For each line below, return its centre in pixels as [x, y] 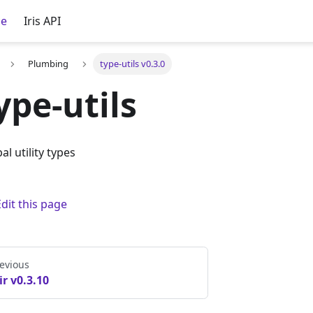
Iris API [43, 21]
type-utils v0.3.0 [132, 64]
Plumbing [49, 64]
